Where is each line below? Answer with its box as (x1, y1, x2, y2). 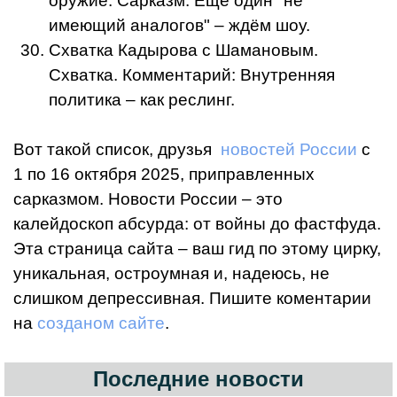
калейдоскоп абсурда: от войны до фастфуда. (13, 214, 381, 233)
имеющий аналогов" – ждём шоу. (49, 15, 310, 35)
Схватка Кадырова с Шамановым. (49, 40, 318, 59)
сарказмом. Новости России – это (13, 189, 283, 208)
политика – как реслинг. (49, 90, 235, 109)
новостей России (221, 139, 357, 159)
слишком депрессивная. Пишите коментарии (13, 288, 371, 307)
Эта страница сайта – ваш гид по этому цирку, (13, 238, 381, 258)
